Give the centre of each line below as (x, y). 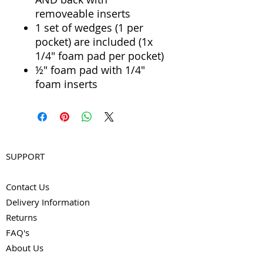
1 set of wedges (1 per (89, 28)
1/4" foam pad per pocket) (100, 56)
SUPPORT (25, 156)
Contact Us (28, 187)
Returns (21, 217)
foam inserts (66, 84)
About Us (25, 248)
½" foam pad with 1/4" (90, 70)
